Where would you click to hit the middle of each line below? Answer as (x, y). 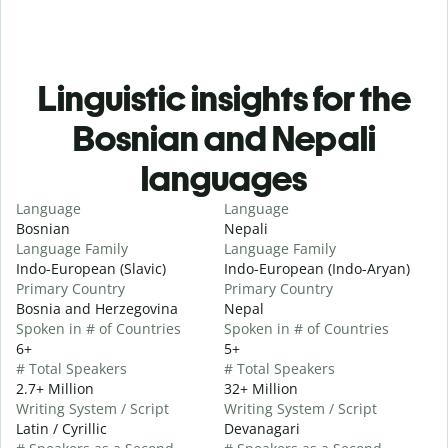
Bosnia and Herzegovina (97, 308)
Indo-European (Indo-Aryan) (317, 268)
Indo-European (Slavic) (91, 268)
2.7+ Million (55, 388)
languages (224, 178)
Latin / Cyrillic (61, 428)
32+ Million (261, 388)
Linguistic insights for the (224, 98)
